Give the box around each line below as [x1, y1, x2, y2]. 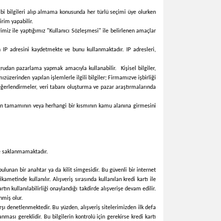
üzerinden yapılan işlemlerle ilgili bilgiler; [6, 75, 108, 81]
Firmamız [108, 75, 131, 81]
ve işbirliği [131, 75, 156, 81]
